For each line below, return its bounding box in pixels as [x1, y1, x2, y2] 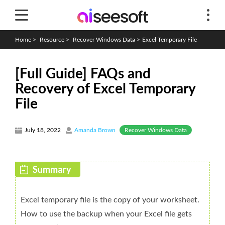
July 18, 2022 [25, 127, 61, 133]
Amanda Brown [74, 127, 116, 133]
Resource [40, 37, 64, 43]
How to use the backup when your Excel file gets [21, 209, 192, 218]
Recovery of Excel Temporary [15, 82, 195, 96]
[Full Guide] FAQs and [15, 67, 151, 81]
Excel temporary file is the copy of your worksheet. [21, 195, 199, 204]
